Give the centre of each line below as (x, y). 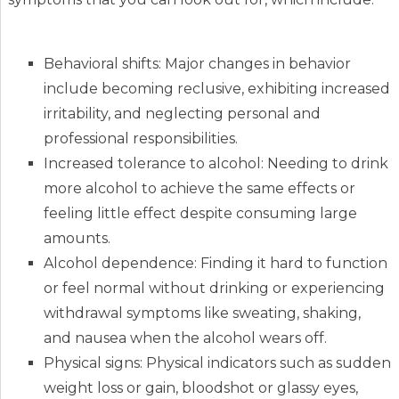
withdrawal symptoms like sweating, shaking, (202, 313)
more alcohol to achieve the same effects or (199, 188)
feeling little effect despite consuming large (200, 213)
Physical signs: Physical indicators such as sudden (217, 362)
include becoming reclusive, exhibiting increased (216, 88)
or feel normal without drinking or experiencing (214, 288)
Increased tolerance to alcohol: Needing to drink (216, 163)
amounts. (77, 238)
